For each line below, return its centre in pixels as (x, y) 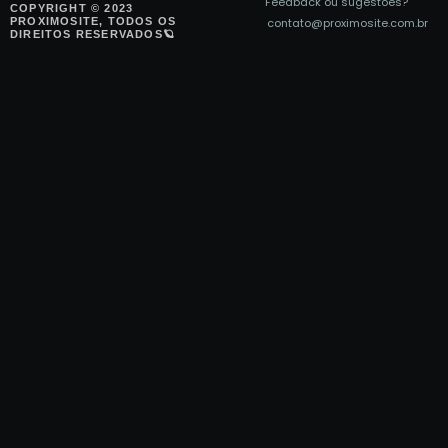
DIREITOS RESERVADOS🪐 (92, 33)
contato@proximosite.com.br (347, 22)
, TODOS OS (138, 20)
